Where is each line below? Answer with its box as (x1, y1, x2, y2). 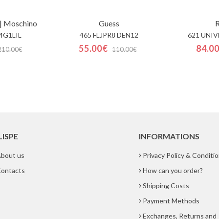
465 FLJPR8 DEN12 (80, 31, 138, 39)
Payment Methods (142, 197, 199, 205)
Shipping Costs (142, 181, 189, 190)
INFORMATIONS (138, 131, 199, 141)
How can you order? (142, 166, 203, 175)
